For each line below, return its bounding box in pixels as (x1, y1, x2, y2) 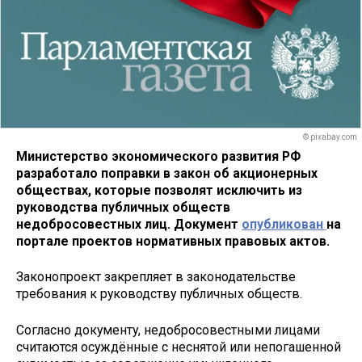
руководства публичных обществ (16, 199, 230, 215)
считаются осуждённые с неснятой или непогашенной (16, 339, 341, 356)
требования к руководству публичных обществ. (16, 286, 302, 302)
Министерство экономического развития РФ (16, 148, 301, 164)
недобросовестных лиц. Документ (16, 216, 242, 232)
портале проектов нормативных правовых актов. (16, 233, 330, 249)
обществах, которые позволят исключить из (16, 182, 302, 198)
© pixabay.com (303, 133, 357, 142)
